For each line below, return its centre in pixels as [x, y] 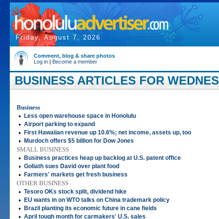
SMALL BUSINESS [43, 149]
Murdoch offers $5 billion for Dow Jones [79, 141]
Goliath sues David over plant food [72, 166]
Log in [41, 62]
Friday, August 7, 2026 [58, 37]
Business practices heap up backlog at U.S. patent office [102, 158]
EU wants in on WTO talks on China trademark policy [97, 200]
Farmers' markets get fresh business [76, 175]
